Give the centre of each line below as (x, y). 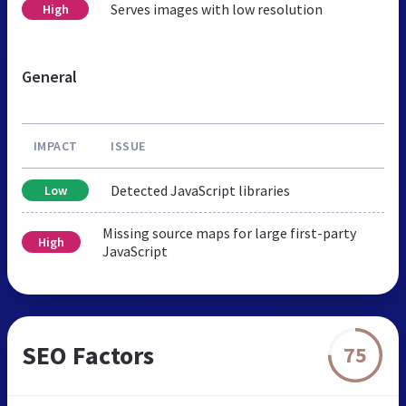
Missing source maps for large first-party (229, 232)
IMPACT (55, 145)
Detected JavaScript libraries (200, 190)
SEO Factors (88, 355)
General (49, 76)
